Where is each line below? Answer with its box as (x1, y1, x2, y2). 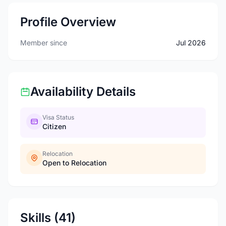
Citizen (42, 122, 66, 131)
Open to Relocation (42, 158, 106, 167)
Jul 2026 (176, 38, 206, 47)
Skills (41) (20, 210, 76, 225)
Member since (20, 38, 67, 47)
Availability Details (30, 84, 136, 99)
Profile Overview (20, 15, 116, 29)
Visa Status (42, 114, 74, 121)
